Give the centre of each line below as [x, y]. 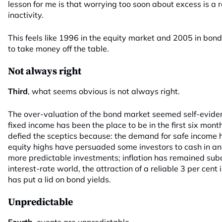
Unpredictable [40, 202]
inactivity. [26, 15]
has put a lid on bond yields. [59, 179]
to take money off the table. [58, 49]
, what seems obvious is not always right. [104, 91]
